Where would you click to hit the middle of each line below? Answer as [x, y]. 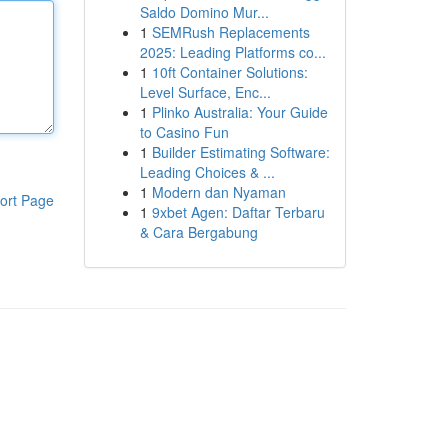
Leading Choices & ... [207, 172]
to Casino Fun [184, 132]
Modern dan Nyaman [218, 192]
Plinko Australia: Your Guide [239, 112]
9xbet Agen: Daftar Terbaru [238, 212]
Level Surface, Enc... [205, 92]
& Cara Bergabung [198, 232]
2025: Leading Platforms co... [232, 52]
